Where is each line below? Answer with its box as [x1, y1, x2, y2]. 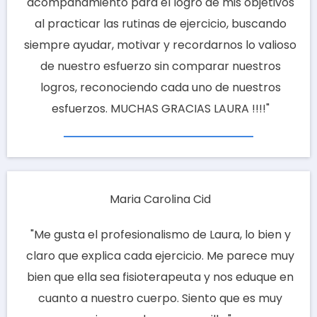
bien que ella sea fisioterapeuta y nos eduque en [27, 269, 294, 286]
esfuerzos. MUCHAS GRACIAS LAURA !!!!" [51, 100, 270, 117]
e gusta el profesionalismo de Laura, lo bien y [43, 226, 291, 243]
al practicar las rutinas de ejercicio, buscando [34, 16, 287, 33]
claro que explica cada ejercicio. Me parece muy [26, 248, 294, 265]
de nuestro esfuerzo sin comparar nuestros [40, 58, 281, 75]
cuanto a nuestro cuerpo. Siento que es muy [38, 290, 282, 307]
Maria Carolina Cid [110, 191, 211, 208]
